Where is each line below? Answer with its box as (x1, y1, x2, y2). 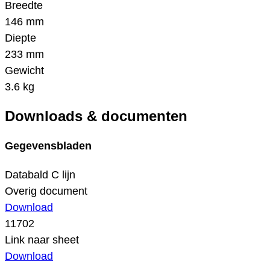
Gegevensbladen (5, 140, 92, 152)
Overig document (5, 185, 87, 198)
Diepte (5, 32, 36, 45)
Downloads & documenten (5, 108, 187, 125)
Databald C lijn (5, 169, 75, 181)
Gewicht (5, 64, 44, 77)
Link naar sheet (5, 234, 79, 246)
